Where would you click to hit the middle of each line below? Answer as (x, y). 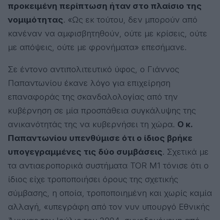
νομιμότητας (36, 19)
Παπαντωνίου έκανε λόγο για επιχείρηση (89, 83)
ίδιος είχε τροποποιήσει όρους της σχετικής (93, 179)
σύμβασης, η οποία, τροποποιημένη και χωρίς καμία (110, 193)
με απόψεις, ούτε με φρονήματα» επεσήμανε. (97, 47)
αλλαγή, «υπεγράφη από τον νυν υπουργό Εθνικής (109, 206)
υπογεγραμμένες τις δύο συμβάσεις (85, 151)
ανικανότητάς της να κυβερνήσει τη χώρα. (93, 124)
